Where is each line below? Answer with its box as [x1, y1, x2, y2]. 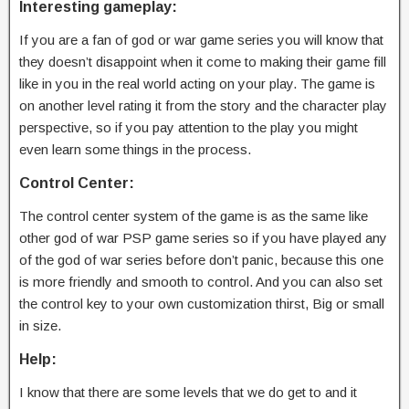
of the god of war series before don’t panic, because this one [19, 251, 383, 267]
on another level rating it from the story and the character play [19, 97, 387, 113]
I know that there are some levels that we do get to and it [19, 383, 357, 400]
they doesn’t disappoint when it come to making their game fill [19, 53, 386, 69]
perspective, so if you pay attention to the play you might [19, 119, 358, 135]
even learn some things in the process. [19, 141, 251, 157]
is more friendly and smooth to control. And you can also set [19, 273, 383, 289]
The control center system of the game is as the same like [19, 207, 368, 224]
